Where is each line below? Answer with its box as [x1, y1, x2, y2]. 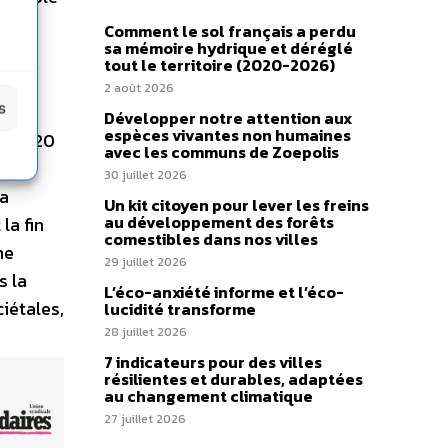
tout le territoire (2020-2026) [104, 53, 335, 78]
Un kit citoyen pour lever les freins [104, 193, 369, 218]
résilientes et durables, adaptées [104, 367, 363, 392]
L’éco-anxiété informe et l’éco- [104, 280, 344, 305]
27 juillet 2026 [104, 410, 186, 429]
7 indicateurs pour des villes [104, 350, 322, 375]
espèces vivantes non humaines [104, 123, 351, 148]
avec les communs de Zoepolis [104, 140, 339, 165]
